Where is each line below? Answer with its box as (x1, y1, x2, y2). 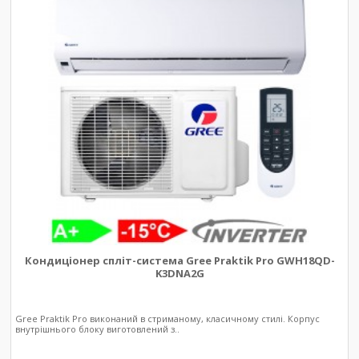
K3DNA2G (155, 266, 204, 281)
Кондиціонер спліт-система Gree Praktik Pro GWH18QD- (24, 253, 335, 268)
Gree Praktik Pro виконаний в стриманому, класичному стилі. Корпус (15, 313, 321, 325)
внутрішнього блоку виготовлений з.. (15, 323, 180, 336)
